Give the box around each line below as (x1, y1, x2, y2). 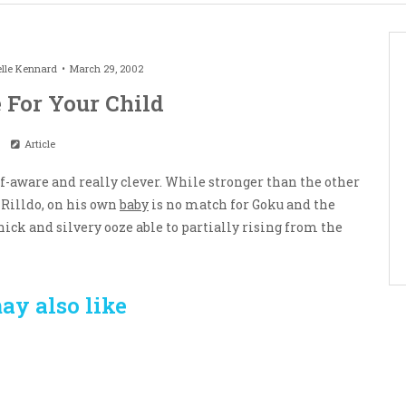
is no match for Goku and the (149, 196, 335, 214)
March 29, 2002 (69, 62, 143, 76)
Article (21, 137, 55, 151)
